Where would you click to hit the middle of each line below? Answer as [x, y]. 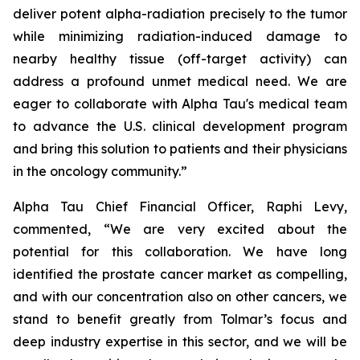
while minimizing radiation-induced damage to [180, 36]
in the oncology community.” [100, 171]
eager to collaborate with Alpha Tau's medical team [180, 104]
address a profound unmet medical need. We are [180, 81]
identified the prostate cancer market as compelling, [180, 274]
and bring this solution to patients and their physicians [180, 149]
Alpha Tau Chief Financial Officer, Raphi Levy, [180, 207]
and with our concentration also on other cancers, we [180, 297]
